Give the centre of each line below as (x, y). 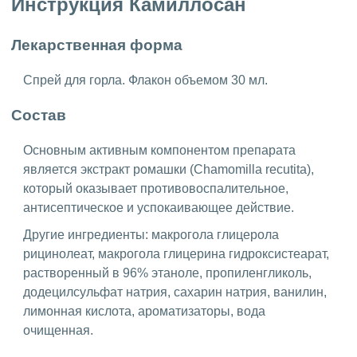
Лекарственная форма (97, 45)
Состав (39, 116)
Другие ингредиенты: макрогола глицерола (151, 234)
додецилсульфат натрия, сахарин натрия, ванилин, (175, 292)
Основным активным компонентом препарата (159, 150)
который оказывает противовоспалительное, (156, 188)
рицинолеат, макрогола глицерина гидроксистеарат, (176, 253)
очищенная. (58, 330)
